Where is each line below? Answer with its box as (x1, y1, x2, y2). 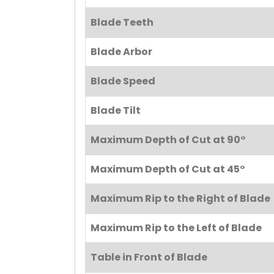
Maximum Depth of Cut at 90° (91, 133, 246, 147)
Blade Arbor (91, 45, 152, 59)
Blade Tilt (91, 103, 141, 118)
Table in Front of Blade (91, 250, 207, 265)
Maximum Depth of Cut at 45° (91, 162, 245, 177)
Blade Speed (91, 74, 155, 89)
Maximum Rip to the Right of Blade (91, 191, 270, 206)
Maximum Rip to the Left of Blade (91, 221, 262, 235)
